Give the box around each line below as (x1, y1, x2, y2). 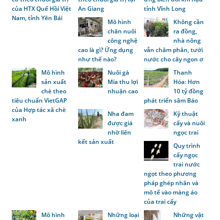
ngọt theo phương (144, 169, 197, 178)
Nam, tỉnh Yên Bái (12, 13, 63, 22)
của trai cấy (144, 197, 177, 206)
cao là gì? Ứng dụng (78, 45, 133, 54)
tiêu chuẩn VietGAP (12, 96, 67, 105)
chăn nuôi (107, 27, 136, 35)
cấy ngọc (173, 151, 198, 160)
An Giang (78, 4, 104, 13)
